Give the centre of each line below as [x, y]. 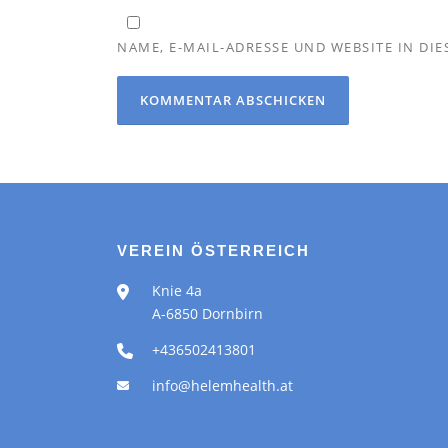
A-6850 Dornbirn [207, 313]
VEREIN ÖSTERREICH [213, 250]
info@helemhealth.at [222, 385]
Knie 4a [177, 290]
